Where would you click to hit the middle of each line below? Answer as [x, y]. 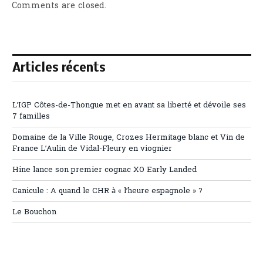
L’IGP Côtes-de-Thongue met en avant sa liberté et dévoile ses [129, 106]
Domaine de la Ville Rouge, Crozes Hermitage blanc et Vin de [129, 138]
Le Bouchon [34, 213]
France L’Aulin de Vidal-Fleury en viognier [92, 149]
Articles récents [59, 69]
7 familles [31, 117]
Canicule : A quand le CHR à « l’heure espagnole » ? [107, 191]
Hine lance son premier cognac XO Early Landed [104, 170]
